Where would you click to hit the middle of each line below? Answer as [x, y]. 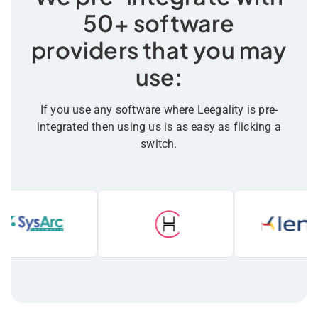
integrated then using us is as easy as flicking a [159, 127]
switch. [159, 144]
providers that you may [159, 50]
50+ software [159, 23]
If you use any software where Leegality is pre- [159, 110]
